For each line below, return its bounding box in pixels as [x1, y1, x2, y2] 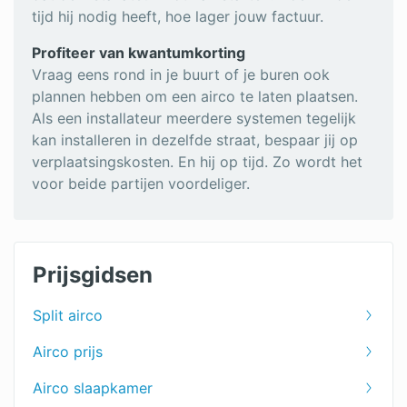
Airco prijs [33, 342, 103, 362]
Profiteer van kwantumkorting [32, 44, 245, 63]
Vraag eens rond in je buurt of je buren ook [32, 65, 330, 84]
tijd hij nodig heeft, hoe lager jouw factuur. [32, 7, 323, 26]
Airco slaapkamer [33, 379, 153, 398]
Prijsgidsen [33, 262, 153, 289]
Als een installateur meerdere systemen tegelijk [32, 109, 356, 128]
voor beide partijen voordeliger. [32, 174, 250, 194]
